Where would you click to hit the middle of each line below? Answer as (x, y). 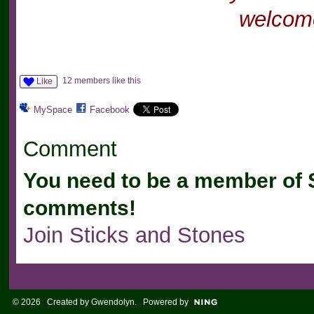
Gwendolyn (112, 302)
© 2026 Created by (52, 302)
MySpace (53, 110)
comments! (79, 207)
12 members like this (101, 81)
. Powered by (161, 302)
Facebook (109, 110)
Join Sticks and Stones (134, 234)
